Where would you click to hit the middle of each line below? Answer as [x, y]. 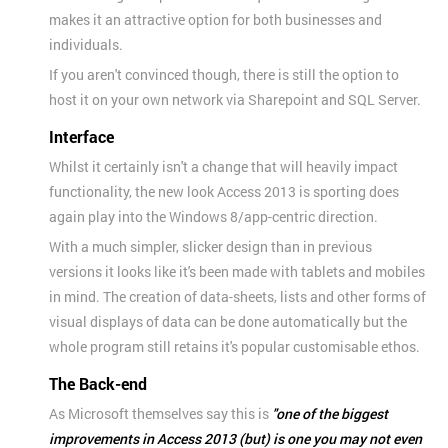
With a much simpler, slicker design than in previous [210, 246]
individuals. [86, 44]
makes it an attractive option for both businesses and [215, 19]
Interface [81, 136]
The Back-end [98, 383]
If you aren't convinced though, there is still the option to [224, 74]
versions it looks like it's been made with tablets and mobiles [237, 271]
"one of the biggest [330, 413]
